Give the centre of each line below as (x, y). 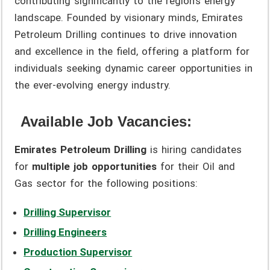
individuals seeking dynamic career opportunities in (134, 68)
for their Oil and (196, 166)
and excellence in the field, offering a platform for (132, 51)
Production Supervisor (78, 252)
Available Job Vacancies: (106, 121)
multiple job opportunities (95, 166)
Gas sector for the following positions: (106, 183)
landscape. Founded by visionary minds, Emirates (129, 17)
